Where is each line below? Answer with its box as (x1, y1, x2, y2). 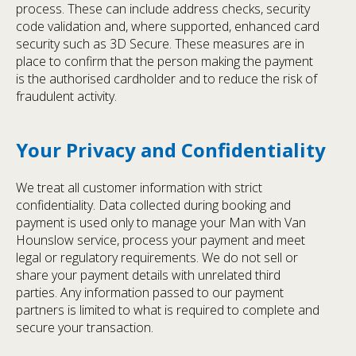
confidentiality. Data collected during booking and (16, 195, 291, 214)
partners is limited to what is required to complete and (16, 300, 319, 319)
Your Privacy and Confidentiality (16, 136, 326, 163)
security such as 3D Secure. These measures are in (16, 34, 304, 52)
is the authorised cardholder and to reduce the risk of (16, 69, 317, 87)
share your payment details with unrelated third (16, 265, 281, 284)
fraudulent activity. (16, 87, 117, 105)
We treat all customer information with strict (16, 178, 262, 196)
